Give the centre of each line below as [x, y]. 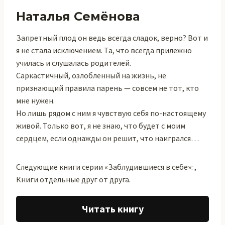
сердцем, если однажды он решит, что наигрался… [107, 138]
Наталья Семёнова [78, 16]
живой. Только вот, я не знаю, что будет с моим [101, 126]
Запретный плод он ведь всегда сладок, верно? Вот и [112, 38]
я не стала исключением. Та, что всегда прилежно [104, 50]
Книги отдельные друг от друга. [73, 179]
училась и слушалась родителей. [74, 63]
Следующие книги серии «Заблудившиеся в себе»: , [106, 167]
